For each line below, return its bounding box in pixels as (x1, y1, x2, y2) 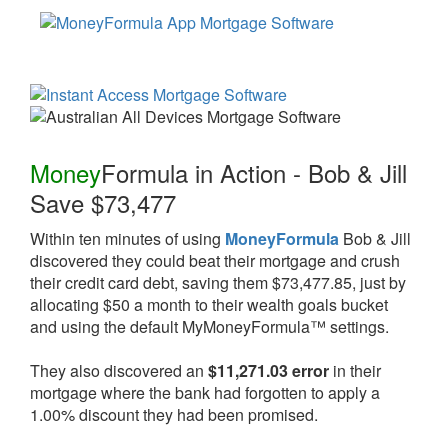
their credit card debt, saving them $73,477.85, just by (30, 271, 406, 294)
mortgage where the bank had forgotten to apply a (30, 381, 380, 404)
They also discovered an (30, 359, 208, 382)
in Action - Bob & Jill (188, 155, 407, 190)
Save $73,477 (30, 185, 176, 220)
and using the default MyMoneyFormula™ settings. (30, 315, 389, 338)
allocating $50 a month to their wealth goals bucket (30, 293, 388, 316)
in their (329, 359, 381, 382)
